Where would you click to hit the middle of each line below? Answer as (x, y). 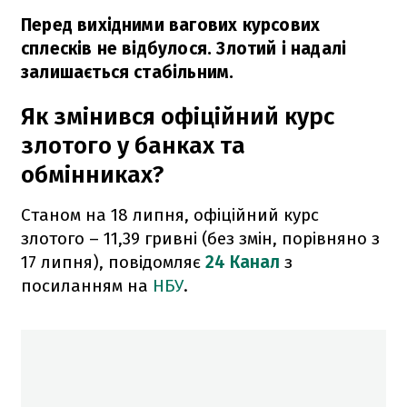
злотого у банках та (133, 145)
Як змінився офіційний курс (178, 116)
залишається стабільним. (128, 72)
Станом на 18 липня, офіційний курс (170, 214)
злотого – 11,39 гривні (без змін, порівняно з (200, 238)
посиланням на (87, 285)
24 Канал (243, 262)
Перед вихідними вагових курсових (171, 25)
